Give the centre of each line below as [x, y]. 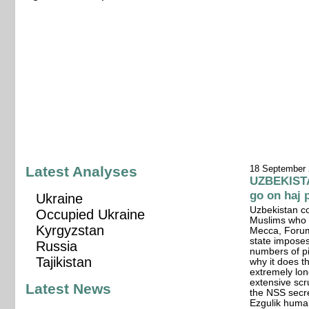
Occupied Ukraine [91, 215]
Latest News [69, 289]
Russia [57, 247]
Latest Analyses [82, 172]
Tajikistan [64, 262]
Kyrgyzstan [70, 231]
